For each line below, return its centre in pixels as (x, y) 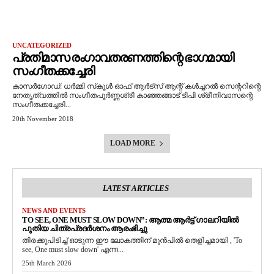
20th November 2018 (43, 119)
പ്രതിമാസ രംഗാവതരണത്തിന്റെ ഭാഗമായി (123, 57)
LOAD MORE (133, 143)
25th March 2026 (47, 263)
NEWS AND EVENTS (54, 210)
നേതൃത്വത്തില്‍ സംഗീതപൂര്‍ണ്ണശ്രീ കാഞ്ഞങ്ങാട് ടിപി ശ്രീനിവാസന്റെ (133, 95)
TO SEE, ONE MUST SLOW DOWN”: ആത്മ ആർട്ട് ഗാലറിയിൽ (130, 220)
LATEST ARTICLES (135, 188)
